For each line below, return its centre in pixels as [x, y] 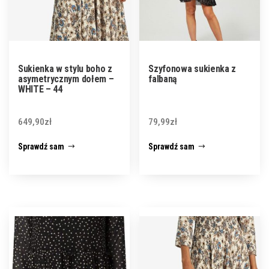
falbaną [163, 79]
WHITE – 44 [40, 89]
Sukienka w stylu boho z [65, 68]
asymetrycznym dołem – [66, 79]
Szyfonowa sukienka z [192, 68]
